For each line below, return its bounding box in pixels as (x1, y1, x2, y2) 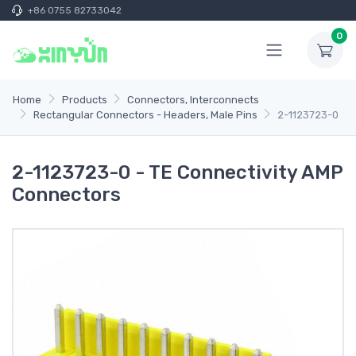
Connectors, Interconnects (127, 94, 260, 106)
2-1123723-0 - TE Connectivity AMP (12, 161, 342, 184)
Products (61, 94, 107, 106)
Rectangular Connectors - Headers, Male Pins (33, 109, 257, 121)
